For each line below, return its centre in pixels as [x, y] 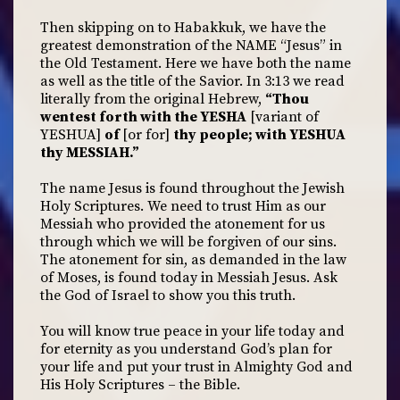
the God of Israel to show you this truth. [168, 296]
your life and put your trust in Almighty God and [196, 367]
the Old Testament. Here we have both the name [196, 63]
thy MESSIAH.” [90, 153]
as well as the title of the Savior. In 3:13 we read [192, 81]
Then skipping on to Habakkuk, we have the [183, 28]
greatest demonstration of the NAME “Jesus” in [191, 46]
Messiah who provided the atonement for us [183, 224]
